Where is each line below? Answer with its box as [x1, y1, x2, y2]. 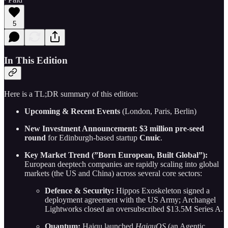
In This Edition [4, 55, 68, 66]
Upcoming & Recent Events [24, 106, 120, 116]
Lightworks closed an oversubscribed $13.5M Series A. [45, 204, 223, 213]
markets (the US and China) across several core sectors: [24, 168, 202, 178]
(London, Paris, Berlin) [120, 106, 196, 116]
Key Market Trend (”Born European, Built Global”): [24, 150, 208, 159]
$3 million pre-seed [139, 124, 204, 133]
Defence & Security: [45, 186, 114, 195]
